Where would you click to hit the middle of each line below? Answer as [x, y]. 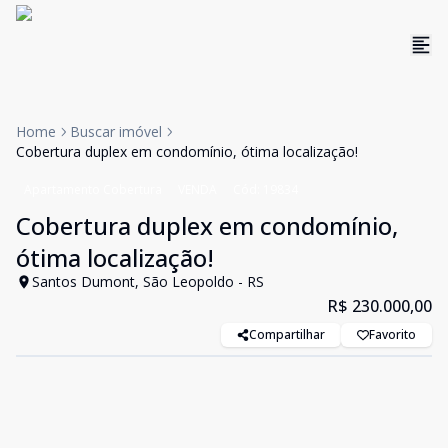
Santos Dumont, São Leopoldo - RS [148, 281]
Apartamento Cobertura [93, 189]
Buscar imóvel [116, 131]
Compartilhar [287, 334]
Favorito [392, 334]
